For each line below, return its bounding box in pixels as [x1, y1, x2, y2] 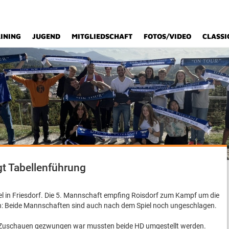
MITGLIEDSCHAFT [71, 32, 132, 40]
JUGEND [32, 32, 60, 40]
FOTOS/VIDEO [143, 32, 191, 40]
